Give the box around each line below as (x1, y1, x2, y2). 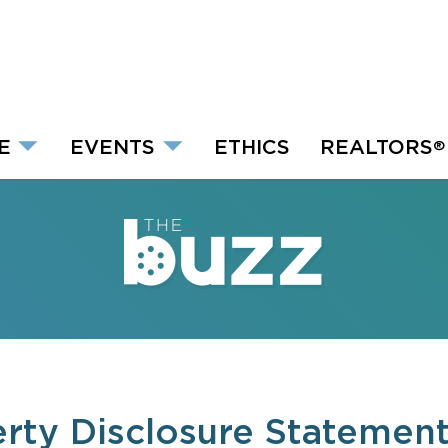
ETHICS (214, 135, 291, 158)
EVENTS (69, 135, 155, 158)
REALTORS (320, 135, 434, 158)
